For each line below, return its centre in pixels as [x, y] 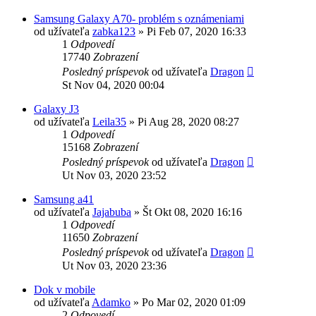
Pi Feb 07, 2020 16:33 [196, 31]
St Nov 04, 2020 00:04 [113, 85]
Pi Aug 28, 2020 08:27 [188, 121]
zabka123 [114, 31]
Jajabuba [112, 212]
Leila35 [109, 121]
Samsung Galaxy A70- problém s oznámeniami [139, 18]
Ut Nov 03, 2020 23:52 [114, 175]
